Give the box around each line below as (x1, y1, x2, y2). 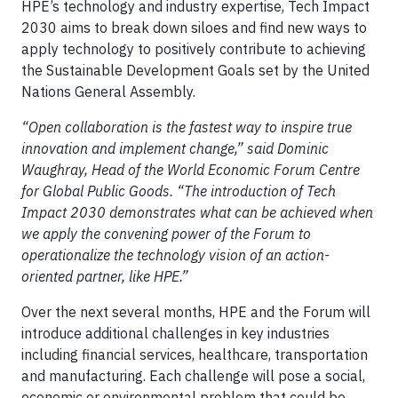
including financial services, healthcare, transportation (21, 346, 368, 363)
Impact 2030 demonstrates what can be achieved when (21, 203, 373, 221)
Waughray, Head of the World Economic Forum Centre (21, 161, 360, 179)
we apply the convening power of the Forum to (21, 225, 311, 243)
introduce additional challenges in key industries (21, 324, 330, 342)
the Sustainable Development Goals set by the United (21, 61, 370, 79)
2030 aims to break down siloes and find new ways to (21, 19, 367, 36)
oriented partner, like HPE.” (21, 267, 188, 285)
